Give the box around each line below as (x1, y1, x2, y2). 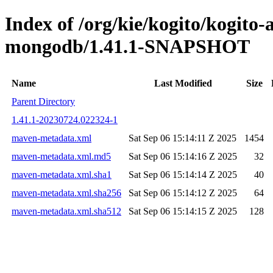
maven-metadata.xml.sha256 (12, 187, 121, 198)
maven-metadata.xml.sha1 (12, 169, 112, 180)
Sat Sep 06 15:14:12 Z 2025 (129, 187, 237, 198)
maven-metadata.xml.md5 (12, 151, 111, 161)
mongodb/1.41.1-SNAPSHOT (5, 35, 250, 58)
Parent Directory (12, 96, 75, 107)
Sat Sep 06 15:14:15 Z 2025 (129, 205, 237, 216)
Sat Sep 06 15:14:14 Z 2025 (129, 169, 237, 180)
